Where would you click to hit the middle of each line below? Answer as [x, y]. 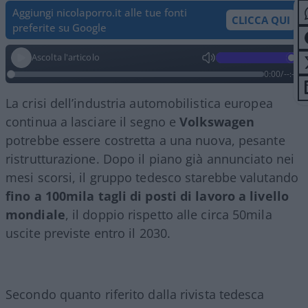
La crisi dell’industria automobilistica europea [139, 103]
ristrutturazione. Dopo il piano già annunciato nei [150, 158]
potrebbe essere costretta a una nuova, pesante [145, 140]
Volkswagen [217, 121]
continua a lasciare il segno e [93, 121]
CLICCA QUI [261, 20]
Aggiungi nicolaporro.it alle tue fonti [100, 12]
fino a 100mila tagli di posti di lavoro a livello [147, 196]
